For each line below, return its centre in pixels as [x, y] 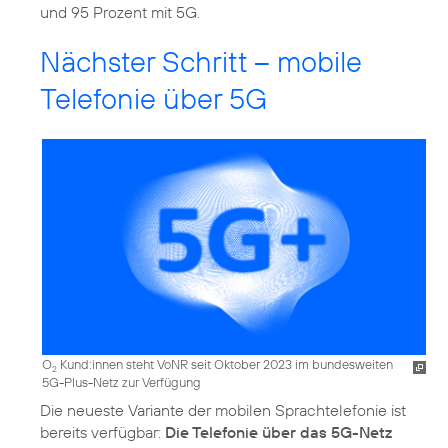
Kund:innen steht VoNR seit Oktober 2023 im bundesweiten [225, 364]
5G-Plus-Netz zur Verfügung [121, 382]
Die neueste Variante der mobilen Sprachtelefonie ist [223, 410]
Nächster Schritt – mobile [201, 61]
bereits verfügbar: [102, 432]
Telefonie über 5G [153, 98]
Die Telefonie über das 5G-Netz [278, 432]
